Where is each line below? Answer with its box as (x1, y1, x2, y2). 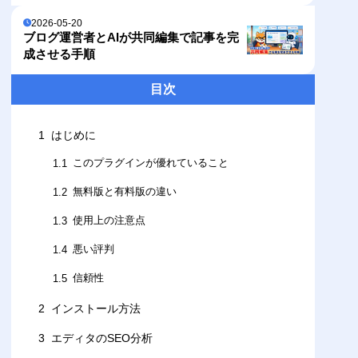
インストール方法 (51, 302, 141, 315)
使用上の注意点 (73, 215, 146, 227)
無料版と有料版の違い (73, 186, 177, 198)
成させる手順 (23, 46, 96, 61)
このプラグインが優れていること (73, 157, 229, 169)
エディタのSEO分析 (51, 332, 153, 345)
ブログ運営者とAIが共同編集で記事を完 (23, 30, 240, 44)
